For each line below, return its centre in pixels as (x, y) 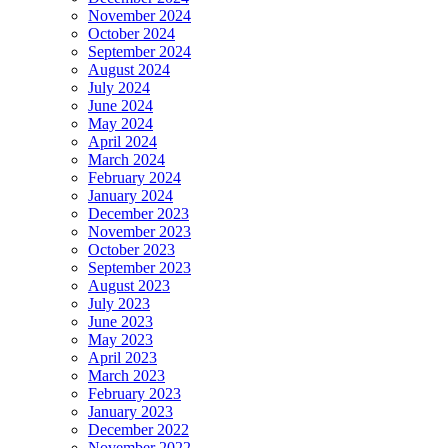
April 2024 (122, 141)
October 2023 (131, 249)
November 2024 (139, 15)
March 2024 (126, 159)
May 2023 (120, 339)
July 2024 (119, 87)
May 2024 (120, 123)
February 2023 (134, 393)
